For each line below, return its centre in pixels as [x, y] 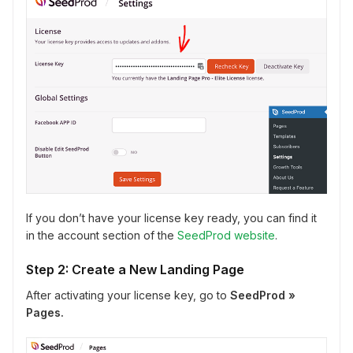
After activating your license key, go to [128, 295]
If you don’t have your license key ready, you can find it [171, 217]
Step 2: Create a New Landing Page [135, 269]
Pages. [45, 312]
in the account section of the [102, 235]
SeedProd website [226, 235]
